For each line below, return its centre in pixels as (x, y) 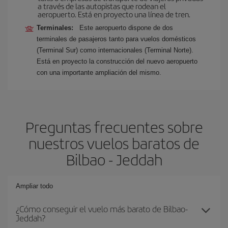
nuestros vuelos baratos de (114, 143)
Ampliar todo (34, 186)
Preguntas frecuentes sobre (114, 127)
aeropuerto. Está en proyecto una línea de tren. (114, 14)
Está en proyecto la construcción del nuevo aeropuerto (117, 61)
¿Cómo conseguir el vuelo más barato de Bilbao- (102, 209)
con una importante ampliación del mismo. (99, 73)
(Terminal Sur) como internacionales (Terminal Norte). (115, 50)
